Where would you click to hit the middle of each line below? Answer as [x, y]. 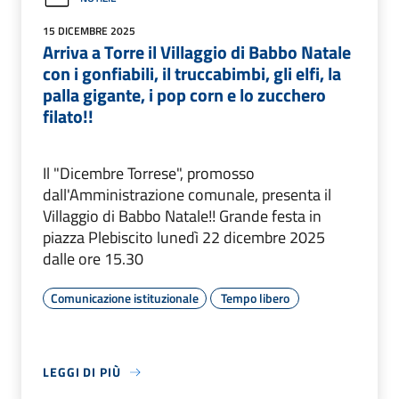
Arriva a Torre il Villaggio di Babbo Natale [197, 53]
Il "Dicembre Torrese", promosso [149, 174]
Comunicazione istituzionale [125, 298]
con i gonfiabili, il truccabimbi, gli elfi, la [192, 74]
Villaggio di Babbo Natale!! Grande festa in [182, 216]
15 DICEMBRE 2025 [89, 31]
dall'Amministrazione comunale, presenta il [187, 195]
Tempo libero [255, 298]
